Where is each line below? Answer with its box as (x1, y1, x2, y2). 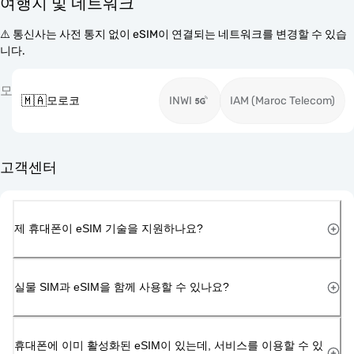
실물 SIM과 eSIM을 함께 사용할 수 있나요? (14, 280, 229, 293)
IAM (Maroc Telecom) (230, 94, 335, 107)
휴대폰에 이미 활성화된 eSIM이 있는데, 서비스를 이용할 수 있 (14, 338, 323, 352)
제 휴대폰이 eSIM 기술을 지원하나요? (14, 221, 203, 235)
